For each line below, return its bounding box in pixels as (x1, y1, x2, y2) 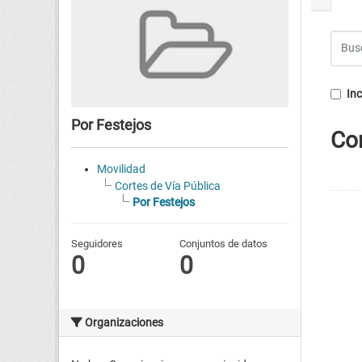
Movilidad (97, 162, 145, 176)
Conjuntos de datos (179, 238, 268, 250)
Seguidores (71, 238, 123, 250)
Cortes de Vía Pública (115, 179, 221, 193)
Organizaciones (82, 316, 163, 330)
